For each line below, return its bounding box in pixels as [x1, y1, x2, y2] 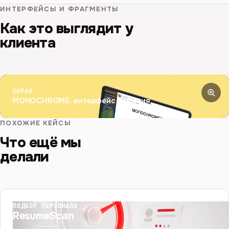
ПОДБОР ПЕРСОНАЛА [13, 201, 78, 210]
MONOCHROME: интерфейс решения [12, 95, 150, 106]
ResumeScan [13, 209, 74, 222]
